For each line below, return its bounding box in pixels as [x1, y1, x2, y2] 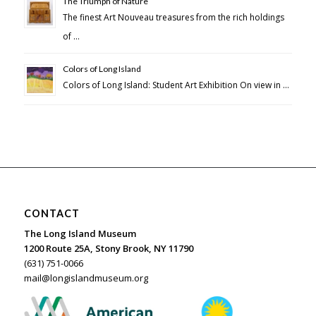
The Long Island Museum [23, 227, 136, 241]
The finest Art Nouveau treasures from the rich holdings [62, 11, 284, 24]
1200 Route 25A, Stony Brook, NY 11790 [23, 242, 193, 255]
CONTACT [23, 207, 80, 220]
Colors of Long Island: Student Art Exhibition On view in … [62, 79, 289, 92]
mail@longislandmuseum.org [23, 272, 148, 285]
